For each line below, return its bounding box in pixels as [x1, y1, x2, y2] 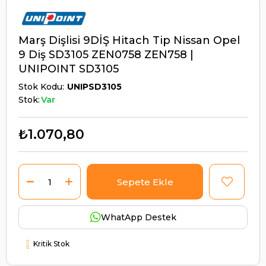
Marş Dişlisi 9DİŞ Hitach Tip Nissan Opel [18, 34, 240, 47]
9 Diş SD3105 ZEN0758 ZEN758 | [18, 48, 194, 62]
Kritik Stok [33, 239, 69, 249]
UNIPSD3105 [67, 81, 122, 93]
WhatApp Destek [100, 212, 176, 223]
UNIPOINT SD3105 [18, 62, 119, 76]
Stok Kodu [18, 81, 62, 93]
